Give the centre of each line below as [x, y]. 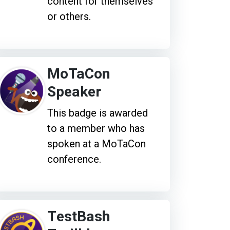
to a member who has [96, 128]
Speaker [74, 92]
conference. [74, 159]
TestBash [78, 217]
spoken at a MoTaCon [96, 143]
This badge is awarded [97, 113]
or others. [69, 16]
